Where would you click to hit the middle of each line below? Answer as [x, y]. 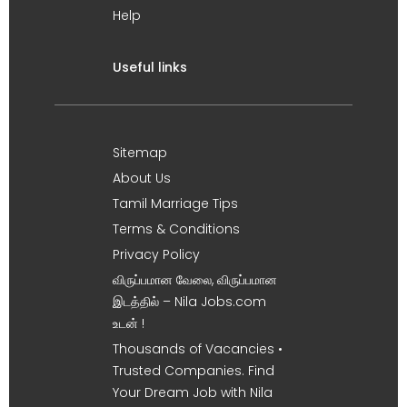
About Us [142, 178]
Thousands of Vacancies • [198, 348]
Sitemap [140, 152]
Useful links [150, 67]
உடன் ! [129, 323]
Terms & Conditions [176, 228]
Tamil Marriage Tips [175, 203]
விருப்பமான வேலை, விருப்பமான [195, 279]
